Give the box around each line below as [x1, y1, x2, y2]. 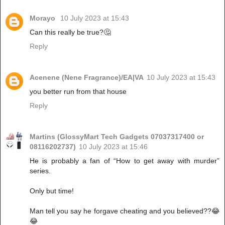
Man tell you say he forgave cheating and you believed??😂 [30, 207, 219, 215]
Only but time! [30, 187, 74, 195]
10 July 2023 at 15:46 [79, 143, 148, 151]
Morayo [30, 14, 57, 23]
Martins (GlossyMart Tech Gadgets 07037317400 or [30, 133, 204, 141]
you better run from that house [30, 87, 127, 96]
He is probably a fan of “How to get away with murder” [30, 157, 219, 165]
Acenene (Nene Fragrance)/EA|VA [30, 73, 144, 82]
